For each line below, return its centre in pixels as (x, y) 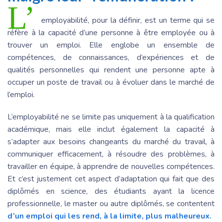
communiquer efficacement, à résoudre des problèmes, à (111, 154)
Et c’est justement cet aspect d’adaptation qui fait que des (111, 179)
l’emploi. (21, 94)
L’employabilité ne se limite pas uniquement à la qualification (111, 117)
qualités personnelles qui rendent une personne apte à (111, 70)
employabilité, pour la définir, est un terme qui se (128, 20)
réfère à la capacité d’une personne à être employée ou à (111, 32)
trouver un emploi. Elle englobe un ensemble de (111, 45)
